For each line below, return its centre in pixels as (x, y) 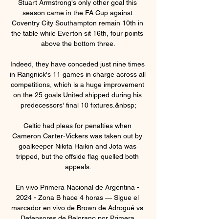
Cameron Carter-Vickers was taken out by (77, 136)
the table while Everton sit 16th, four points (77, 33)
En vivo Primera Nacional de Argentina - (77, 187)
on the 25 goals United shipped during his (77, 95)
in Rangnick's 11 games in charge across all (78, 74)
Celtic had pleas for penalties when (77, 125)
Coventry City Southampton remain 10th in (77, 23)
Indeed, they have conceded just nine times (77, 64)
